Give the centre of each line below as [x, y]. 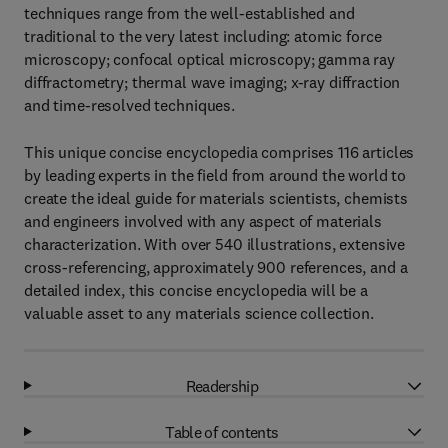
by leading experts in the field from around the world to [215, 175]
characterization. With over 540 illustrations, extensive [215, 244]
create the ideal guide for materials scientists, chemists [216, 198]
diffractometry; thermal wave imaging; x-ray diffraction [212, 82]
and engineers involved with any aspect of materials [203, 221]
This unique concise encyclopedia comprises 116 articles [219, 152]
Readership [222, 385]
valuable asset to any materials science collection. [199, 313]
